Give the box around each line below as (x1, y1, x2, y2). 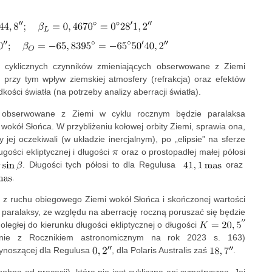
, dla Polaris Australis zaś (112, 245, 209, 256)
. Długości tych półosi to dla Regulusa (22, 160, 184, 170)
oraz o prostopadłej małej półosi (118, 147, 245, 157)
